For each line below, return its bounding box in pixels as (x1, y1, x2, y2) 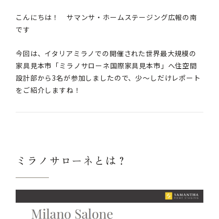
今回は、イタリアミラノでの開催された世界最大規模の (16, 48, 197, 58)
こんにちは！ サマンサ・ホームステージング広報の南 (16, 12, 197, 22)
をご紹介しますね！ (16, 85, 81, 95)
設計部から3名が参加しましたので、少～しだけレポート (16, 72, 201, 83)
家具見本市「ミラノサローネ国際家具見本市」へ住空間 (16, 60, 197, 70)
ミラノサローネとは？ (16, 154, 128, 168)
